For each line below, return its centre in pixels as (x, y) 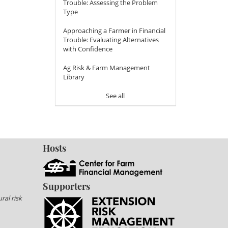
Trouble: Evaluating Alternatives (111, 40)
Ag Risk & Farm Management (106, 68)
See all (116, 96)
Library (74, 77)
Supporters (66, 187)
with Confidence (88, 49)
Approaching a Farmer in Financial (114, 31)
